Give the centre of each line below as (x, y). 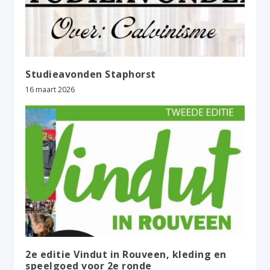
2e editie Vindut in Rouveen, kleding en (126, 254)
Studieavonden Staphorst (91, 74)
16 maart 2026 (50, 89)
